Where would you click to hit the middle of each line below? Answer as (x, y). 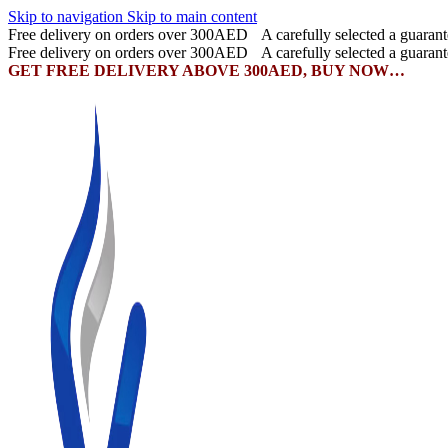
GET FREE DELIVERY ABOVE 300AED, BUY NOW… (206, 70)
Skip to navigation (67, 16)
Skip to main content (192, 16)
